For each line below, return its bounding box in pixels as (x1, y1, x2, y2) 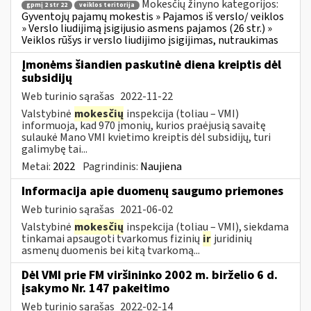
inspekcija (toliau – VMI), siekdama (124, 219, 289, 235)
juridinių (212, 230, 252, 246)
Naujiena (140, 158, 182, 174)
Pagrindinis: (83, 158, 140, 174)
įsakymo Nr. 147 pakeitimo (22, 279, 169, 297)
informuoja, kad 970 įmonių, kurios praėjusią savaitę (22, 117, 266, 133)
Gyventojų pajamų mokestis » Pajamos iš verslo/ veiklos (22, 8, 284, 24)
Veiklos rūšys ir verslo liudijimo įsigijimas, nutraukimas (22, 32, 278, 48)
